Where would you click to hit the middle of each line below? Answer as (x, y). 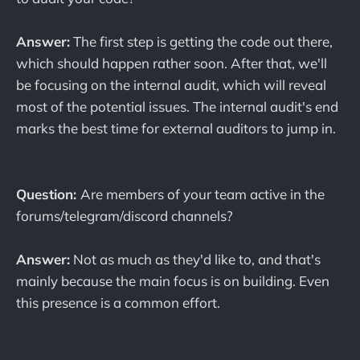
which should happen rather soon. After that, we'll (172, 63)
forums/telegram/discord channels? (125, 215)
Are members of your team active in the (202, 194)
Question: (48, 194)
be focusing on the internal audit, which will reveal (171, 85)
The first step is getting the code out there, (201, 42)
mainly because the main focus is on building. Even (173, 280)
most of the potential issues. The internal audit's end (177, 107)
